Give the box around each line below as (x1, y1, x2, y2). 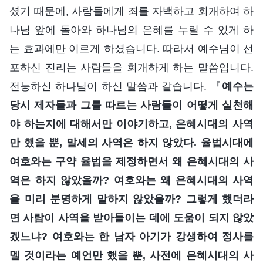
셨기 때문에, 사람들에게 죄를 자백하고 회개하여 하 (9, 5, 254, 17)
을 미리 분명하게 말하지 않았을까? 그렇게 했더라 (9, 193, 254, 205)
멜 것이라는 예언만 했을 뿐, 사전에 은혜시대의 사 (9, 249, 254, 261)
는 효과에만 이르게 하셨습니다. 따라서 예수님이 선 (9, 42, 254, 55)
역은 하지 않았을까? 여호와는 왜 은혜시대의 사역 (9, 174, 254, 186)
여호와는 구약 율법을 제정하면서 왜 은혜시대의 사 (9, 155, 254, 167)
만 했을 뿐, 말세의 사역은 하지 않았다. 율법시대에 (9, 136, 254, 149)
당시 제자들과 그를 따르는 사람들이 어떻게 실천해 (9, 99, 254, 111)
